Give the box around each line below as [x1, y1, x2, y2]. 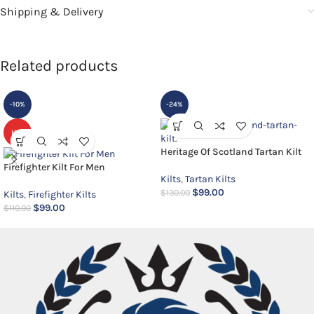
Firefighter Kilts [28, 189, 96, 201]
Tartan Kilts [185, 173, 235, 186]
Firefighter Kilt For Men [4, 161, 105, 174]
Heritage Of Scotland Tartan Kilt [161, 146, 301, 158]
